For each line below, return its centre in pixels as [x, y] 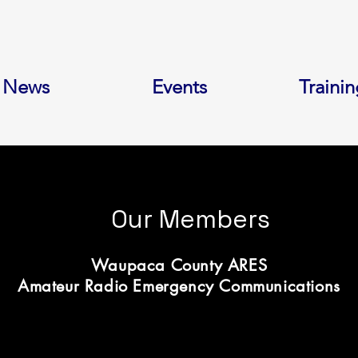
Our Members [190, 219]
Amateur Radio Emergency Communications [179, 286]
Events [179, 87]
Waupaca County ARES [179, 265]
